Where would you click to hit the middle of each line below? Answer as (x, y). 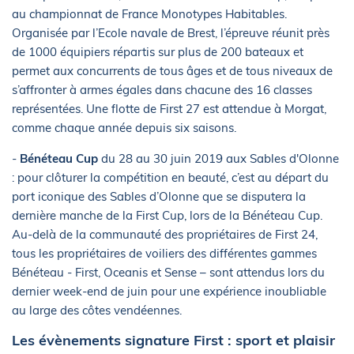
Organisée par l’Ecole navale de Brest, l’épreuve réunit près (171, 32)
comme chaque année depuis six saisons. (124, 127)
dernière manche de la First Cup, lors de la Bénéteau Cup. (167, 215)
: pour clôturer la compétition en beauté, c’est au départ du (170, 177)
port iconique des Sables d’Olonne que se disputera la (159, 196)
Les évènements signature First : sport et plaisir (173, 340)
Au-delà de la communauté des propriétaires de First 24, (165, 234)
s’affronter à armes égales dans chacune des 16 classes (162, 89)
